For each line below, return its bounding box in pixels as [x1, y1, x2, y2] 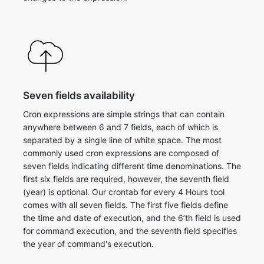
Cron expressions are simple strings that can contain [23, 109, 225, 119]
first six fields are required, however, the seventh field [23, 174, 229, 184]
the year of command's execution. [23, 239, 154, 249]
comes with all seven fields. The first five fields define [23, 200, 228, 210]
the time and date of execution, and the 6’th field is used [23, 213, 241, 223]
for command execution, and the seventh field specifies [23, 226, 237, 236]
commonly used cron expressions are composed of [23, 148, 219, 158]
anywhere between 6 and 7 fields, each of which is [23, 122, 218, 132]
